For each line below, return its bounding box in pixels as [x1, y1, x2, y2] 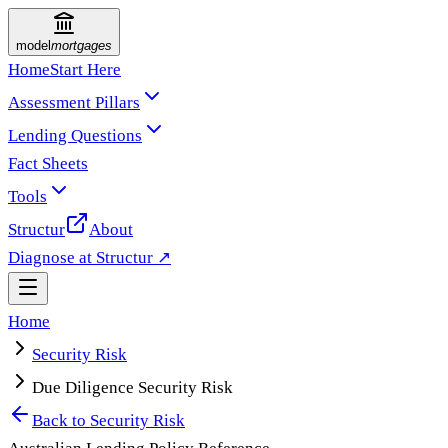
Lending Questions [8, 126, 142, 145]
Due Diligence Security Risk [32, 378, 233, 397]
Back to [32, 411, 90, 430]
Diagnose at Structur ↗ [8, 248, 171, 267]
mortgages [51, 38, 112, 53]
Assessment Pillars [8, 93, 140, 112]
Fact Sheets [8, 154, 88, 173]
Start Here [50, 60, 121, 79]
